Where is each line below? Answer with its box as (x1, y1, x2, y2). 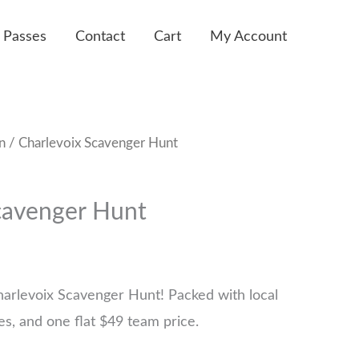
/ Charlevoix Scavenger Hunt (6, 137, 178, 150)
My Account (210, 29, 287, 44)
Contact (75, 29, 125, 44)
